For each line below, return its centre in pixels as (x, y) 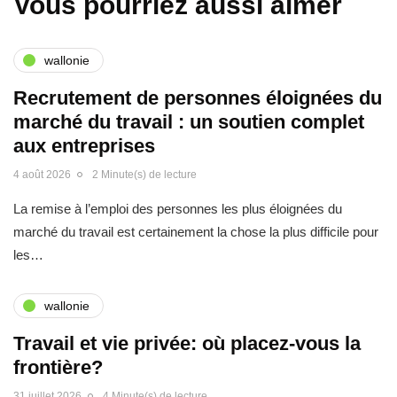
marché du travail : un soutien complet (189, 122)
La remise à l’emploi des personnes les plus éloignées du (178, 209)
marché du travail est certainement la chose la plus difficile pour (196, 232)
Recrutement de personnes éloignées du (198, 98)
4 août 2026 (42, 175)
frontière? (58, 367)
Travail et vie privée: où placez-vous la (187, 343)
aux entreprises (84, 146)
